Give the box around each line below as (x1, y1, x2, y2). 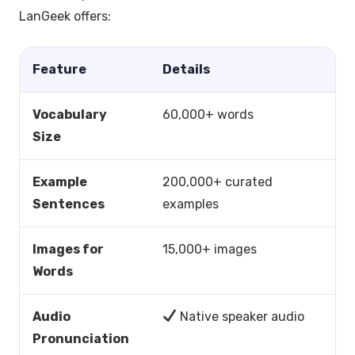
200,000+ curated (162, 174, 273, 189)
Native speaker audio (177, 308, 305, 324)
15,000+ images (162, 241, 257, 257)
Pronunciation (32, 330, 129, 346)
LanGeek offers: (19, 8, 111, 24)
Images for (32, 241, 104, 257)
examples (162, 196, 219, 212)
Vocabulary (32, 106, 107, 122)
